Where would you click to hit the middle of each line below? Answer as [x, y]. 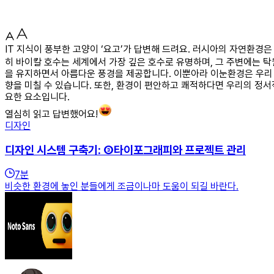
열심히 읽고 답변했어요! [51, 114]
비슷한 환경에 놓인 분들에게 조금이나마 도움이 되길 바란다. [122, 187]
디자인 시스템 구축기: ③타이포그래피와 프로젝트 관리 [125, 150]
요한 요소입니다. [37, 97]
